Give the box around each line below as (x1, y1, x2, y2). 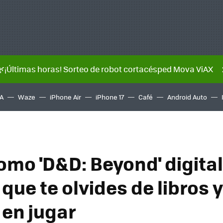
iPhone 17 (96, 92, 124, 102)
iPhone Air (50, 92, 81, 102)
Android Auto (167, 92, 207, 102)
